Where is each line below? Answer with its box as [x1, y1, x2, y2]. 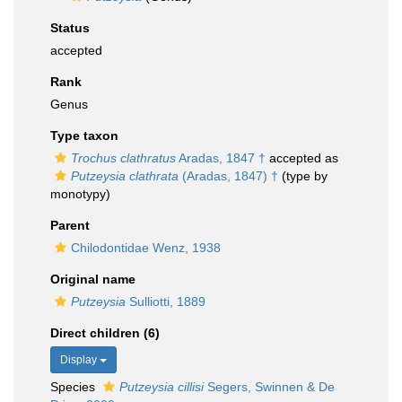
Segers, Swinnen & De [204, 380, 335, 394]
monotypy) [50, 187, 110, 201]
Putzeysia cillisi [119, 380, 204, 394]
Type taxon [50, 128, 118, 143]
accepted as [266, 151, 338, 165]
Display [60, 354, 100, 366]
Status [50, 21, 90, 35]
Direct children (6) [50, 326, 160, 340]
